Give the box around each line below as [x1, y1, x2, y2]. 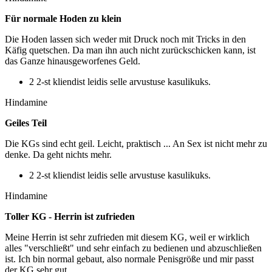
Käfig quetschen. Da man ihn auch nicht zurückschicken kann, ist [5, 45, 256, 56]
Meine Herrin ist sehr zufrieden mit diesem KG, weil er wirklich [5, 232, 250, 243]
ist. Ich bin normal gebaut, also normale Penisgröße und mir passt [5, 254, 254, 265]
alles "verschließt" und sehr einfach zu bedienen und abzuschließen [5, 243, 262, 254]
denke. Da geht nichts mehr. [5, 149, 112, 160]
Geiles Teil [5, 118, 47, 129]
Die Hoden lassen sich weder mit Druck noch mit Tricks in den [5, 34, 246, 45]
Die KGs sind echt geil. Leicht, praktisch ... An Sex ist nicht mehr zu [5, 138, 267, 149]
